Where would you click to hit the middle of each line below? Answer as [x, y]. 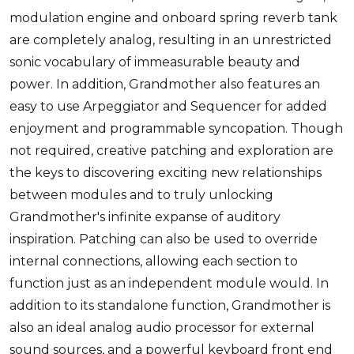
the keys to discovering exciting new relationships [166, 172]
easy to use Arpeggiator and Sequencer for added [168, 106]
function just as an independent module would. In [169, 283]
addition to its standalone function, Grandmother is [170, 305]
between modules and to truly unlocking [141, 194]
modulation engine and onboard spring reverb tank [173, 17]
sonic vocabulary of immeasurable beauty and [155, 62]
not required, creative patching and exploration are [171, 150]
